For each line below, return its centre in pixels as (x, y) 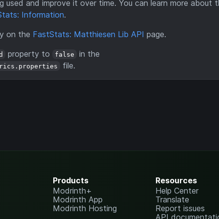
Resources (176, 180)
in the (88, 54)
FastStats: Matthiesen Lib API (88, 34)
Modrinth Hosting (85, 208)
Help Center (177, 191)
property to (29, 54)
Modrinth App (77, 199)
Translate (173, 199)
